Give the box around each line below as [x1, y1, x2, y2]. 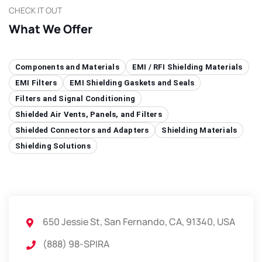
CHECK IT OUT [9, 5, 62, 16]
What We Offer [9, 21, 92, 37]
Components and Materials [15, 63, 119, 72]
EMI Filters [15, 78, 57, 88]
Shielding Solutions [15, 142, 91, 151]
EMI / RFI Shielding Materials [132, 63, 243, 72]
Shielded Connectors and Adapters [15, 126, 149, 135]
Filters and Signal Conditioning [15, 94, 136, 104]
